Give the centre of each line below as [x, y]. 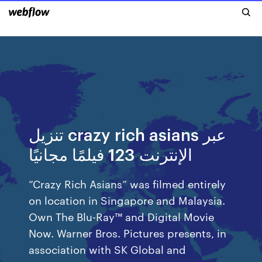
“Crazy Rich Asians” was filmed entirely [127, 183]
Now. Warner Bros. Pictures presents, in [128, 232]
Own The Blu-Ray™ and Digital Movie [122, 216]
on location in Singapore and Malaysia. [127, 200]
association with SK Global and [108, 249]
